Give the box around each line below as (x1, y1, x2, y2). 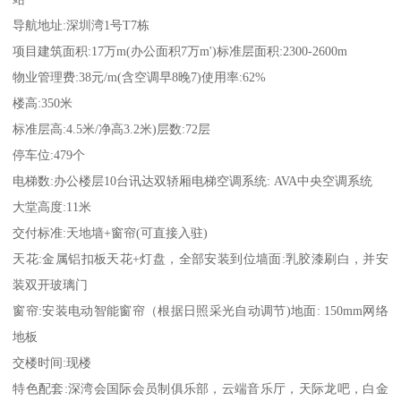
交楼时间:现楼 (13, 355, 92, 371)
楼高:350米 (13, 96, 73, 111)
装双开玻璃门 (13, 277, 89, 293)
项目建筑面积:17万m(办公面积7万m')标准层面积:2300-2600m (13, 44, 348, 59)
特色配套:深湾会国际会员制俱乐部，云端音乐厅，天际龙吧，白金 (13, 381, 388, 397)
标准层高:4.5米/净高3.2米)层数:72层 (13, 122, 211, 137)
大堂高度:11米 (13, 200, 92, 215)
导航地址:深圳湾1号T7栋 (13, 18, 150, 33)
